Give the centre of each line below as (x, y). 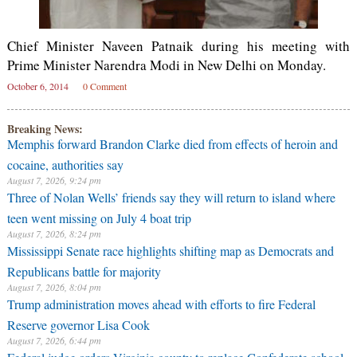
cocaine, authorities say (65, 163)
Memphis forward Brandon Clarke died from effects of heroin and (172, 144)
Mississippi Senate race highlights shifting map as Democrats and (170, 251)
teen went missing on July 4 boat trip (99, 216)
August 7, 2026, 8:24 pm (54, 233)
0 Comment (104, 86)
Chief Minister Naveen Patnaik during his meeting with (178, 46)
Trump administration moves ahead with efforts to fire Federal (161, 304)
